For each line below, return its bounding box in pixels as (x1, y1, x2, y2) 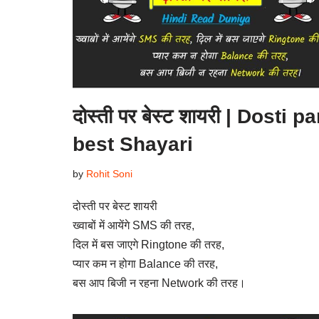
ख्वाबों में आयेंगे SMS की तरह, (73, 219, 194, 232)
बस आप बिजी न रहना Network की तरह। (73, 277, 246, 290)
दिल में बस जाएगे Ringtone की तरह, (73, 239, 224, 251)
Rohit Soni (86, 168, 132, 180)
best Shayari (73, 133, 193, 156)
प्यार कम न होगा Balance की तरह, (73, 258, 218, 271)
